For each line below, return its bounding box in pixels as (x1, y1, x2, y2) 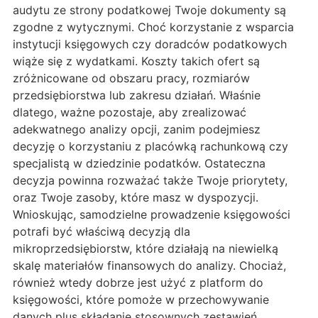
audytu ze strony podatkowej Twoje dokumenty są (13, 3, 286, 18)
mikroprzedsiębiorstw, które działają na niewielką (13, 241, 278, 256)
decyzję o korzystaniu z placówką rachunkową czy (13, 139, 288, 154)
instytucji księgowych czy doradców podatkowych (13, 37, 287, 52)
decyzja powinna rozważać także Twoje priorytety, (13, 173, 287, 188)
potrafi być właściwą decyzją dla (13, 224, 190, 239)
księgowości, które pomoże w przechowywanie (13, 292, 269, 307)
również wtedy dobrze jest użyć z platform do (13, 275, 263, 290)
